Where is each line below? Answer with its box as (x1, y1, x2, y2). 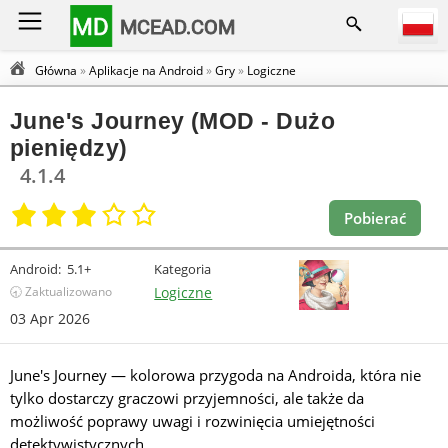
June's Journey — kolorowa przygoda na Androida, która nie (10, 365, 421, 385)
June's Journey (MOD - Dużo (10, 107, 335, 134)
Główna (35, 62, 77, 79)
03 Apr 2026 (10, 309, 90, 328)
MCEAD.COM (120, 14, 236, 39)
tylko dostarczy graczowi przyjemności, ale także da (10, 388, 364, 408)
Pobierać (344, 208, 406, 229)
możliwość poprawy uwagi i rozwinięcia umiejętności (10, 411, 375, 431)
